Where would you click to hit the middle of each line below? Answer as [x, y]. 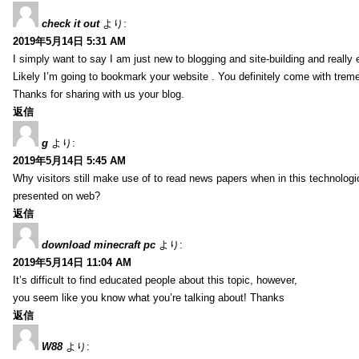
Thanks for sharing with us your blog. [99, 94]
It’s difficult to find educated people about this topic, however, [155, 280]
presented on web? [56, 196]
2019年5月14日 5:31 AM [69, 41]
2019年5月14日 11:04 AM [72, 262]
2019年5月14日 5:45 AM [69, 160]
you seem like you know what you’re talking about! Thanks [149, 297]
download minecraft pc [99, 244]
